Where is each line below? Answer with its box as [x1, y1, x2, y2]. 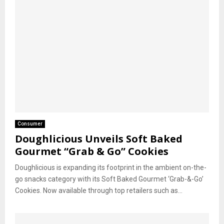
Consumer [17, 121, 42, 127]
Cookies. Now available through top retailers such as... [15, 186, 182, 195]
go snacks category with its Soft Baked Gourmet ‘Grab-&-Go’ [15, 175, 203, 183]
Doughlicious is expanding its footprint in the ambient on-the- [15, 163, 206, 172]
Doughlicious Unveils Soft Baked [15, 132, 182, 146]
